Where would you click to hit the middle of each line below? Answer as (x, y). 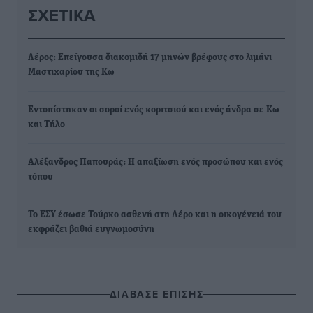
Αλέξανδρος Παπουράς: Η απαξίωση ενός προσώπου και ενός (155, 162)
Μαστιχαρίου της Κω (71, 72)
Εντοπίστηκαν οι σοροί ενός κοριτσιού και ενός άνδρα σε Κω (154, 110)
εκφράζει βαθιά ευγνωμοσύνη (91, 230)
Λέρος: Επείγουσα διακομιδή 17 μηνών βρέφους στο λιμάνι (150, 58)
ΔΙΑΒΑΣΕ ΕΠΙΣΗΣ (156, 294)
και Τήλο (46, 125)
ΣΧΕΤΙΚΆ (61, 15)
